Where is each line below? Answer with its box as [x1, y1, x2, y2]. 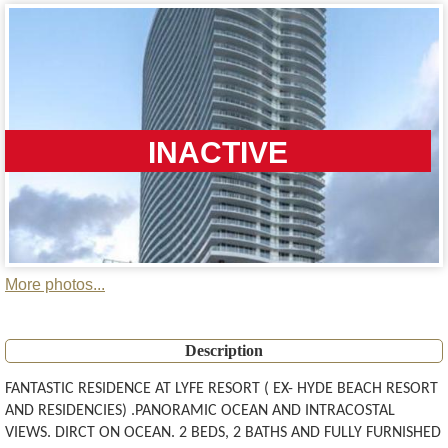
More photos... [5, 276, 105, 294]
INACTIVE [147, 135, 288, 169]
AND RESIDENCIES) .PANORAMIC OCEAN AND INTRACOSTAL [5, 403, 395, 420]
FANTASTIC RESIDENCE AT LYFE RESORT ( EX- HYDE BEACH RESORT [5, 381, 438, 398]
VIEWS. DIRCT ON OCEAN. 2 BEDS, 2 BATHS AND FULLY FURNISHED [5, 425, 441, 442]
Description [185, 342, 263, 360]
